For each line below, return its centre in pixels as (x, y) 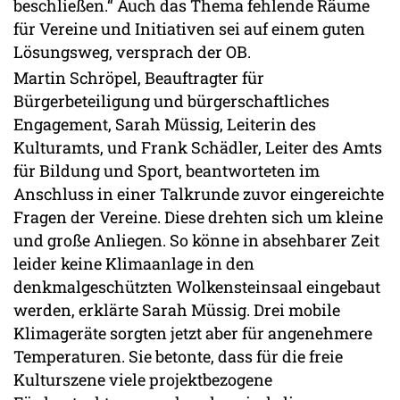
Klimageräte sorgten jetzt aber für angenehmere (193, 333)
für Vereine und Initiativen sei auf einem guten (189, 29)
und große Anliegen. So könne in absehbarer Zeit (196, 241)
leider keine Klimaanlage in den (134, 264)
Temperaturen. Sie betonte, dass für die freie (178, 357)
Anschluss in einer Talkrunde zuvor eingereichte (199, 194)
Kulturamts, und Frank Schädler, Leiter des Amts (198, 148)
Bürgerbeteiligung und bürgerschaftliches (171, 101)
